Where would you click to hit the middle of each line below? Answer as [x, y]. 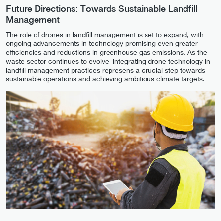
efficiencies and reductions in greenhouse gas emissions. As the [107, 52]
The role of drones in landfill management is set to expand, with [105, 35]
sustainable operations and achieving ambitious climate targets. [105, 79]
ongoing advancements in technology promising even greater [102, 43]
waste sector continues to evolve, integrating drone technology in [108, 61]
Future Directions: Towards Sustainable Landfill [102, 9]
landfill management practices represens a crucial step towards [106, 70]
